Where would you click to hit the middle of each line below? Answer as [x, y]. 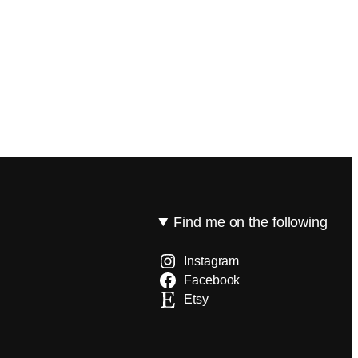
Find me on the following [251, 223]
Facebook [212, 280]
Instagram [212, 261]
